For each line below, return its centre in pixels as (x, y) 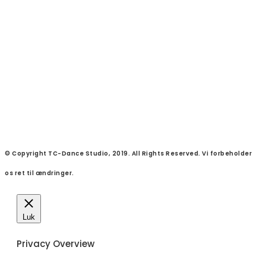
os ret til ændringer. (39, 173)
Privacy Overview (56, 243)
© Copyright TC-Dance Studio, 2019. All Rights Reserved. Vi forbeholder (128, 153)
